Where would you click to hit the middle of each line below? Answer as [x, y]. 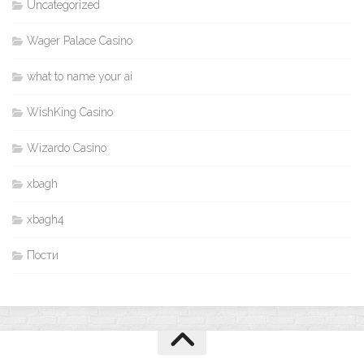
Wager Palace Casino [80, 40]
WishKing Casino [70, 112]
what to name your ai [80, 76]
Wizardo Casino [67, 147]
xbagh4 [45, 219]
